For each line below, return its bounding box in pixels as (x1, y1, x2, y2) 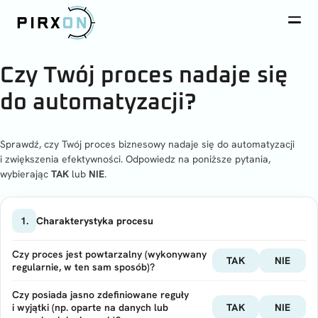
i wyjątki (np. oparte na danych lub (12, 301, 168, 314)
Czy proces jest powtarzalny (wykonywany (12, 248, 207, 261)
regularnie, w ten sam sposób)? (12, 261, 155, 273)
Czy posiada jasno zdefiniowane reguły (12, 288, 189, 301)
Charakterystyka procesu (36, 214, 153, 227)
